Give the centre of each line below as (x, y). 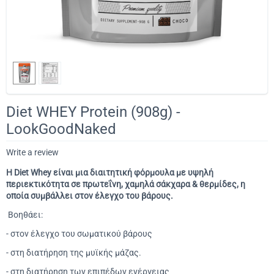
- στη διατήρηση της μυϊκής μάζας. (74, 252)
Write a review (32, 152)
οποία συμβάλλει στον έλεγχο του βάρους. (90, 195)
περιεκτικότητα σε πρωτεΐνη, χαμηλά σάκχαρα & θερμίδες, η (126, 184)
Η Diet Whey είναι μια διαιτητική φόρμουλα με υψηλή (110, 172)
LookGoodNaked (61, 129)
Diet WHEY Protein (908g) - (93, 112)
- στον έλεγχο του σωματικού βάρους (79, 233)
